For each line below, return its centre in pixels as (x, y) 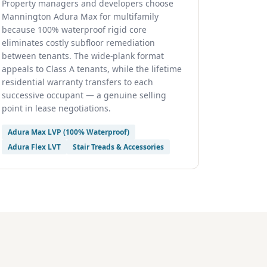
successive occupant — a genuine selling (84, 95)
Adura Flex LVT (34, 147)
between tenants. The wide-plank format (83, 56)
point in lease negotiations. (56, 108)
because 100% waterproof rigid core (74, 30)
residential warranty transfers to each (77, 82)
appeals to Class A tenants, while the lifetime (92, 69)
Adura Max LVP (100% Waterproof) (69, 132)
